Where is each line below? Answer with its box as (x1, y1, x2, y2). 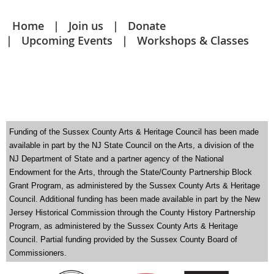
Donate (128, 18, 166, 33)
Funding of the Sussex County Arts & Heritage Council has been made (9, 127, 259, 136)
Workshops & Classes (137, 32, 249, 48)
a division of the (195, 140, 254, 150)
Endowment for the (9, 167, 78, 177)
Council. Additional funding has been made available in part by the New (9, 194, 260, 204)
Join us (68, 18, 103, 33)
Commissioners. (9, 248, 67, 257)
